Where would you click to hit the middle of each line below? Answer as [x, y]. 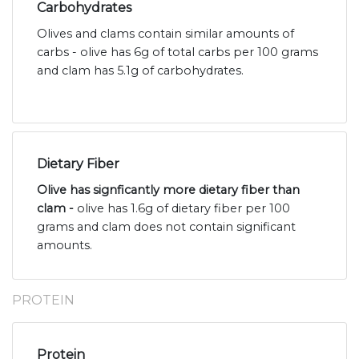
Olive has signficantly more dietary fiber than [168, 190]
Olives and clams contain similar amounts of [165, 34]
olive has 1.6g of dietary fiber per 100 [184, 209]
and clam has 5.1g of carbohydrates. [140, 71]
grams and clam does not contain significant [166, 227]
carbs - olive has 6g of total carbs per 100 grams [177, 52]
